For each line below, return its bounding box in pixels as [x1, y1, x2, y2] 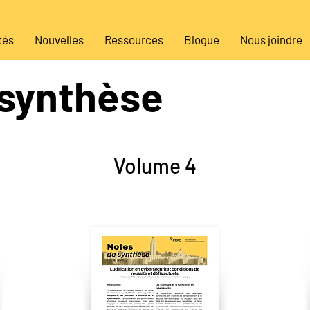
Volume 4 [113, 153, 197, 178]
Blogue [183, 33, 219, 46]
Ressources [104, 33, 163, 46]
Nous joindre [239, 33, 302, 46]
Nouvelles [34, 33, 84, 46]
